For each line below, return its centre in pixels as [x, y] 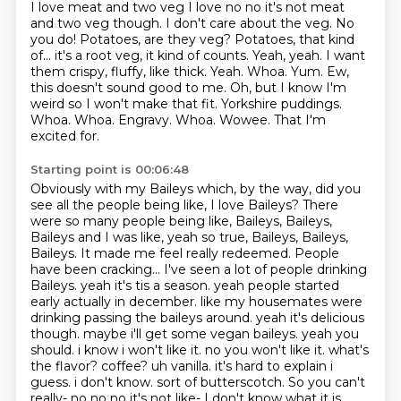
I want [345, 55]
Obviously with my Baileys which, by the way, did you [195, 189]
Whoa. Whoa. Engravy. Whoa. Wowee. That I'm [178, 120]
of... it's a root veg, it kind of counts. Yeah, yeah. [178, 55]
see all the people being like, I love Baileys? [166, 205]
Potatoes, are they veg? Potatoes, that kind [217, 39]
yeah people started [276, 286]
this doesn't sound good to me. [130, 88]
